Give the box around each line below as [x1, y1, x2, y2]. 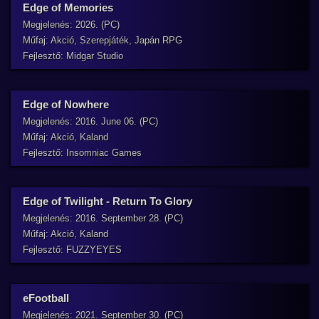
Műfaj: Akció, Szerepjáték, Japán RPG [23, 35, 182, 46]
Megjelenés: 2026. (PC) [23, 19, 120, 30]
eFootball [23, 292, 69, 304]
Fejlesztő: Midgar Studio [23, 51, 123, 61]
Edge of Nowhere [23, 98, 109, 110]
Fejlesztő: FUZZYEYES [23, 244, 122, 255]
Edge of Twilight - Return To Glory [23, 195, 192, 207]
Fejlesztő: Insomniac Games [23, 147, 142, 158]
